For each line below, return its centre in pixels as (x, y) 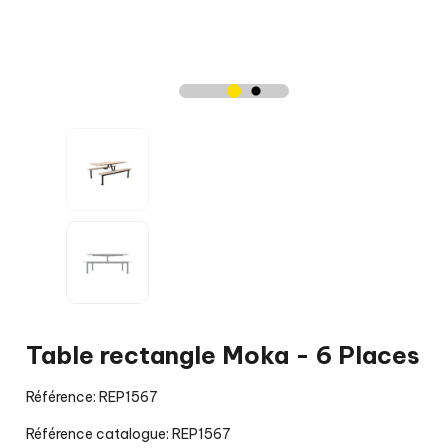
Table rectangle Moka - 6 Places (223, 355)
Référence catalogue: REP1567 (128, 434)
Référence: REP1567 (92, 397)
